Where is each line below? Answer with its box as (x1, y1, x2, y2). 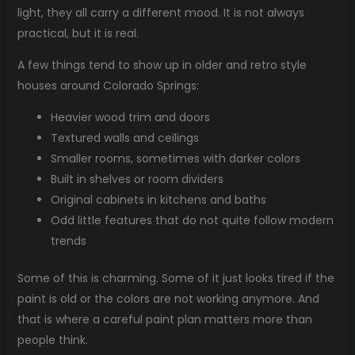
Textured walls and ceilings (50, 129, 199, 146)
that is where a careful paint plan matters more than (17, 311, 312, 327)
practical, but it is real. (17, 25, 139, 41)
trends (50, 232, 86, 249)
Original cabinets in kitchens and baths (50, 191, 266, 208)
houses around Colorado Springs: (17, 77, 199, 94)
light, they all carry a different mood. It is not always (17, 4, 304, 21)
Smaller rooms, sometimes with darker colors (50, 150, 300, 166)
